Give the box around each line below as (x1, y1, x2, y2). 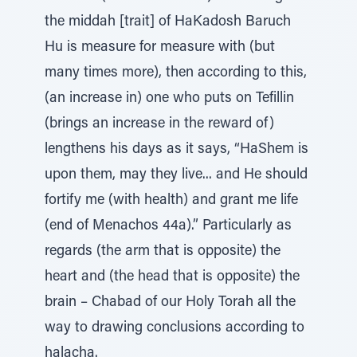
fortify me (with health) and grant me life (45, 194, 298, 208)
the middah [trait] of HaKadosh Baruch (45, 15, 291, 29)
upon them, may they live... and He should (45, 168, 308, 182)
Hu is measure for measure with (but (45, 41, 275, 55)
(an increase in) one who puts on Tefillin (45, 92, 294, 106)
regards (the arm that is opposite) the (45, 245, 280, 259)
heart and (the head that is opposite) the (45, 270, 300, 284)
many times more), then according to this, (45, 66, 307, 80)
